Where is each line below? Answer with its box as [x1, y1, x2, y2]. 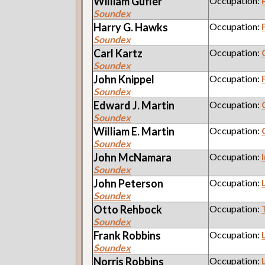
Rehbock [120, 202, 163, 216]
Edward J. [93, 98, 142, 112]
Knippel [118, 72, 155, 86]
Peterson [118, 176, 164, 190]
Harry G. [93, 20, 135, 34]
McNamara [118, 150, 172, 164]
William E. [93, 124, 142, 138]
